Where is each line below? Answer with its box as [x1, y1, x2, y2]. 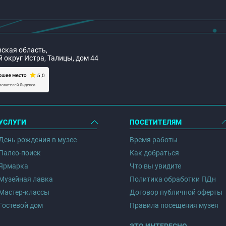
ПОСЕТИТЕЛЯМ [129, 118, 182, 126]
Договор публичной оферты [129, 188, 222, 196]
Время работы [129, 136, 178, 144]
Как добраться [129, 149, 179, 157]
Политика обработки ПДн [129, 175, 216, 183]
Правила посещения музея [129, 201, 218, 209]
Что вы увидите [129, 162, 181, 170]
